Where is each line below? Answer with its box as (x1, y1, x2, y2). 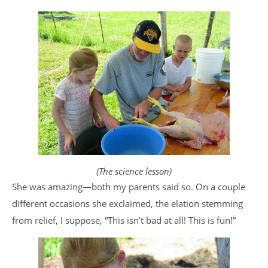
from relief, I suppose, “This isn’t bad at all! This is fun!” (12, 214, 236, 226)
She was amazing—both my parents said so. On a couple (12, 181, 245, 193)
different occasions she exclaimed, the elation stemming (12, 197, 243, 209)
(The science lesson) (96, 165, 172, 177)
